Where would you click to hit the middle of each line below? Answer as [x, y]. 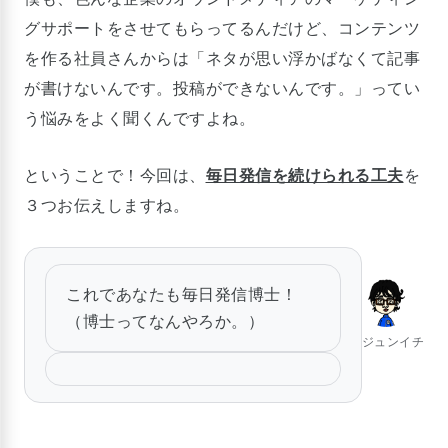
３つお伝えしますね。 [106, 205]
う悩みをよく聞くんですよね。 [139, 119]
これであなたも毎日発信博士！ [181, 295]
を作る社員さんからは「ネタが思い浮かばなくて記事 [222, 59]
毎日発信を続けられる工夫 [304, 175]
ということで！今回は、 [115, 175]
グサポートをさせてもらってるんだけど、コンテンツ [222, 29]
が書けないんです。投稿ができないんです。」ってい [222, 89]
